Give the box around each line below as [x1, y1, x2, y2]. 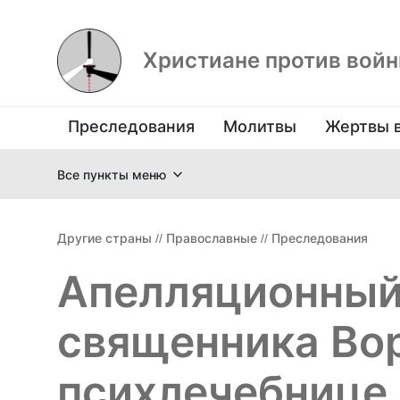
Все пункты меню [57, 166, 166, 182]
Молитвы [223, 117, 296, 136]
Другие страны [57, 230, 152, 246]
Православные [166, 230, 257, 246]
